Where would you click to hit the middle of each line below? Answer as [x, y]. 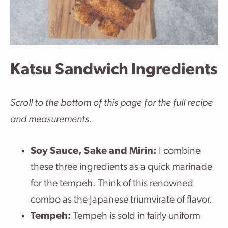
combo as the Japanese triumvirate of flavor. [121, 200]
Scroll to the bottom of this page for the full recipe [111, 103]
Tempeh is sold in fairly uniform [136, 216]
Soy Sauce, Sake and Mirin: [94, 151]
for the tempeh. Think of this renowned [112, 184]
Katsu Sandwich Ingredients [114, 70]
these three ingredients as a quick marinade [121, 167]
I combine [179, 151]
